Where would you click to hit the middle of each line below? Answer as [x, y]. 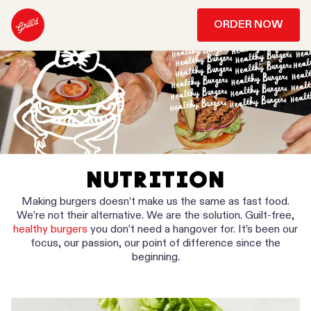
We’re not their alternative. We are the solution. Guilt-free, [155, 216]
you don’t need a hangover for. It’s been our [193, 229]
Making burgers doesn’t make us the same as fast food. [155, 202]
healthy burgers [50, 229]
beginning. [155, 257]
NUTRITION [155, 179]
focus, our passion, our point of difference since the [155, 243]
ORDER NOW [249, 25]
